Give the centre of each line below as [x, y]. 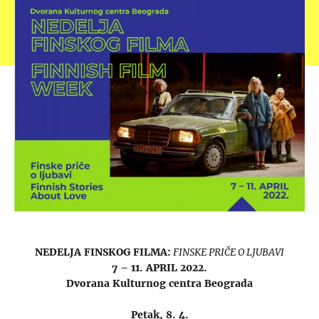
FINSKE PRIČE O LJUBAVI [228, 252]
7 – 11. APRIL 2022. [159, 268]
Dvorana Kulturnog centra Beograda [159, 284]
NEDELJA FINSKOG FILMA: [103, 252]
